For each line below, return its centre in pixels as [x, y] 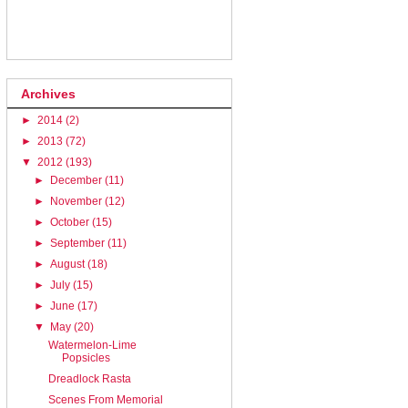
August [69, 264]
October [71, 222]
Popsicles [86, 357]
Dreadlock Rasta [89, 378]
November [78, 201]
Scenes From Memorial [105, 399]
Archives [48, 93]
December [78, 180]
